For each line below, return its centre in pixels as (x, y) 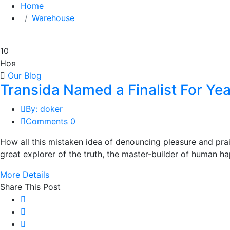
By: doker (44, 109)
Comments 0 (51, 121)
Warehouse (53, 18)
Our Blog (25, 75)
